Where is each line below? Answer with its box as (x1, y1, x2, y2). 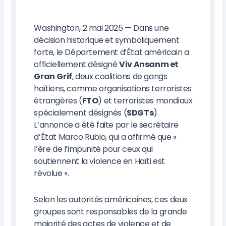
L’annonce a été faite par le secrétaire (34, 119, 179, 131)
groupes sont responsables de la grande (34, 206, 187, 218)
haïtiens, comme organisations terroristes (34, 83, 192, 95)
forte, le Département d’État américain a (34, 46, 189, 59)
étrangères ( (34, 95, 82, 107)
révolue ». (34, 167, 69, 180)
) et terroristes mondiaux (98, 95, 193, 107)
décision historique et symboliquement (34, 34, 180, 46)
